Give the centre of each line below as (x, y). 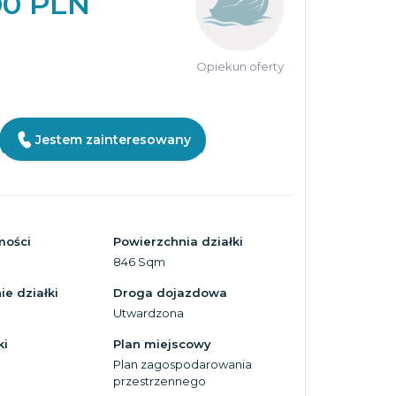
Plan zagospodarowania (182, 364)
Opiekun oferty (240, 66)
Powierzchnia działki (178, 241)
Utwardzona (148, 313)
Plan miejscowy (162, 344)
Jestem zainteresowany (113, 139)
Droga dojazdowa (170, 293)
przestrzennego (159, 381)
